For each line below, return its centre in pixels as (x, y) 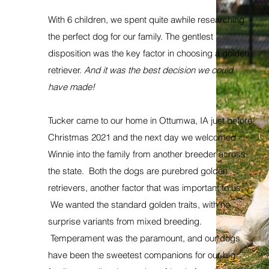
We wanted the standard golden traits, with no (139, 204)
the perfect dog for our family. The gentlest (131, 36)
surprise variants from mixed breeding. (125, 221)
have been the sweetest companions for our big (142, 255)
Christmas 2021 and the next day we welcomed (142, 137)
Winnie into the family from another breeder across (147, 154)
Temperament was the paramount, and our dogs (144, 238)
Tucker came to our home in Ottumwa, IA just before (150, 120)
